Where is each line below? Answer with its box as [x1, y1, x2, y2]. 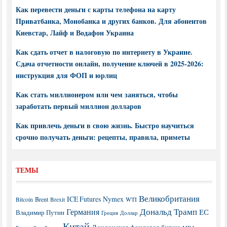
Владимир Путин [15, 207, 64, 217]
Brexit [50, 195, 65, 203]
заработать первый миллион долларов [15, 100, 141, 111]
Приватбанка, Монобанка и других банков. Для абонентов [15, 15, 207, 26]
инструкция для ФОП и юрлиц [15, 69, 117, 81]
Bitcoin [15, 195, 33, 203]
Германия [66, 206, 99, 217]
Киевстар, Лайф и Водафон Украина [15, 27, 134, 38]
